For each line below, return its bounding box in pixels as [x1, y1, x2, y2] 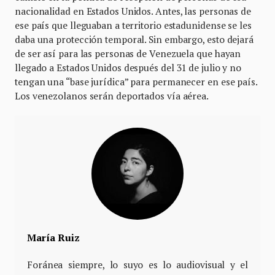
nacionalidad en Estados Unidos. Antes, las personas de [15, 4, 251, 17]
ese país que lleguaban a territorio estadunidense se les [15, 18, 252, 31]
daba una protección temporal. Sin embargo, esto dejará [15, 33, 254, 45]
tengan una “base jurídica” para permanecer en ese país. [15, 75, 257, 88]
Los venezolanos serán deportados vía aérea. [15, 89, 211, 102]
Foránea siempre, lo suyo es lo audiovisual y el [27, 258, 248, 271]
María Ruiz [27, 230, 80, 244]
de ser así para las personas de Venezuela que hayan [15, 47, 241, 60]
